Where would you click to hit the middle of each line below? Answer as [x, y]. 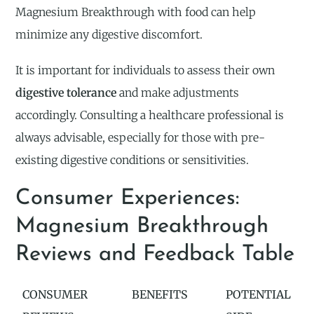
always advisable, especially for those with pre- [141, 138]
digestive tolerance [66, 93]
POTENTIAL [259, 294]
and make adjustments [178, 93]
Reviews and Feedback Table [155, 254]
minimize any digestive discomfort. [109, 35]
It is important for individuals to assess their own [145, 70]
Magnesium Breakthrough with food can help [136, 12]
